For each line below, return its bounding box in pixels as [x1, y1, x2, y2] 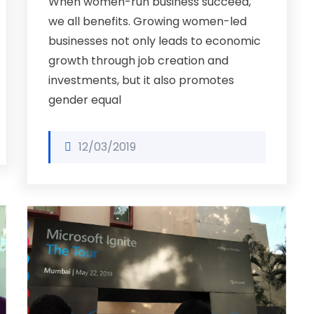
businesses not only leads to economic [48, 33, 261, 49]
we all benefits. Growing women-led [48, 13, 247, 29]
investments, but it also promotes [48, 72, 234, 88]
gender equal [48, 92, 121, 108]
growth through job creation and [48, 53, 228, 69]
